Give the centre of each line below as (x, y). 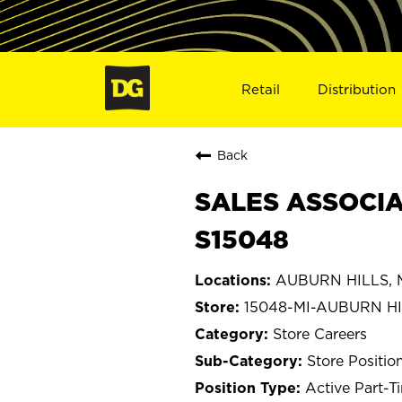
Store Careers (320, 333)
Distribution (357, 89)
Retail (260, 89)
